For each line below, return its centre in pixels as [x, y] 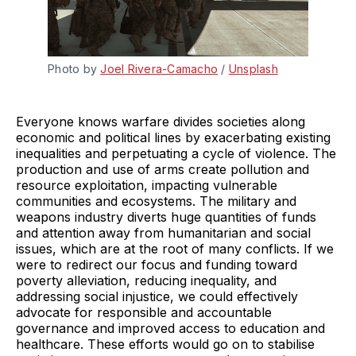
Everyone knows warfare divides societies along [161, 122]
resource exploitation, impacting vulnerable [147, 186]
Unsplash [253, 69]
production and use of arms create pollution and [163, 170]
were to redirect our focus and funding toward [157, 265]
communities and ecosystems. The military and [156, 201]
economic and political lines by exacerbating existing [173, 138]
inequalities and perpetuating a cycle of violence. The [176, 154]
